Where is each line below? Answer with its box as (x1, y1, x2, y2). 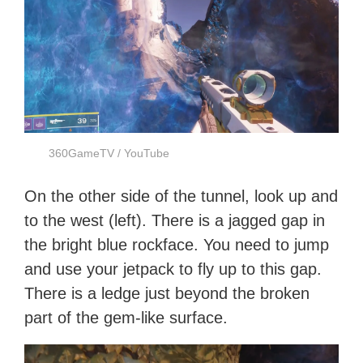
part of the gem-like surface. (24, 308, 228, 327)
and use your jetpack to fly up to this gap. (24, 259, 322, 278)
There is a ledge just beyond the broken (24, 284, 310, 302)
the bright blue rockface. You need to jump (24, 235, 330, 254)
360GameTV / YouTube (49, 146, 170, 160)
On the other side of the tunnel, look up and (24, 186, 339, 205)
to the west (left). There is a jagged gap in (24, 211, 326, 229)
